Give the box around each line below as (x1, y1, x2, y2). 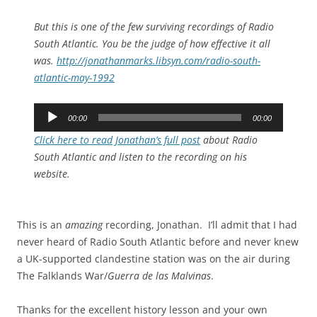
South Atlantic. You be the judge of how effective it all (34, 37, 270, 51)
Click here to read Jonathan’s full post (34, 133, 200, 147)
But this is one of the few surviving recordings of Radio (34, 20, 274, 34)
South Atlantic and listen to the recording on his (34, 150, 247, 164)
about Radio (200, 133, 258, 147)
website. (34, 167, 70, 181)
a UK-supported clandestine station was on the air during (17, 252, 290, 266)
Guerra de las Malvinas (108, 269, 211, 283)
